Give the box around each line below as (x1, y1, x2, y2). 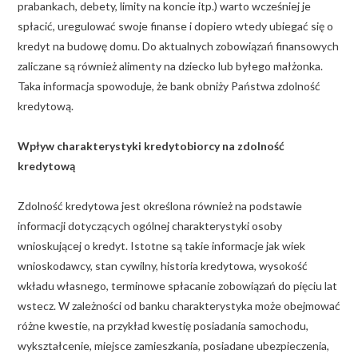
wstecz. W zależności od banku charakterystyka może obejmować (18, 298, 340, 312)
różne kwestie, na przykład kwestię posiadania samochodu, (18, 318, 308, 332)
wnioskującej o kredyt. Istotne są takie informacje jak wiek (18, 238, 305, 253)
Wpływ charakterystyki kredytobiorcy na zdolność (18, 138, 284, 153)
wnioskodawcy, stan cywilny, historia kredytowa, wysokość (18, 258, 308, 272)
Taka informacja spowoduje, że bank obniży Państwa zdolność (18, 78, 320, 93)
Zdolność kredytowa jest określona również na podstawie (18, 198, 302, 213)
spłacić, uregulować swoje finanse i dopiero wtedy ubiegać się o (18, 18, 333, 33)
